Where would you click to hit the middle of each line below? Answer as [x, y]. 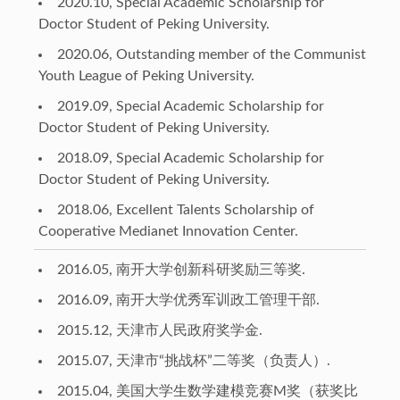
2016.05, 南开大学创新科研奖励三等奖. [181, 270]
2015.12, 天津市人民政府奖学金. [159, 331]
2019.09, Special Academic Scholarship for [190, 107]
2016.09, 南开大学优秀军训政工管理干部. [188, 300]
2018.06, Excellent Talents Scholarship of [185, 210]
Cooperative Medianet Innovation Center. [168, 232]
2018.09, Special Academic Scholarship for [190, 158]
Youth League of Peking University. [146, 76]
